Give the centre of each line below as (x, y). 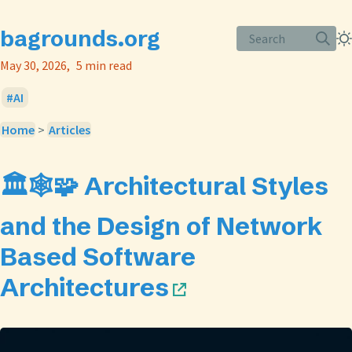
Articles (69, 130)
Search (268, 38)
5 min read (104, 65)
